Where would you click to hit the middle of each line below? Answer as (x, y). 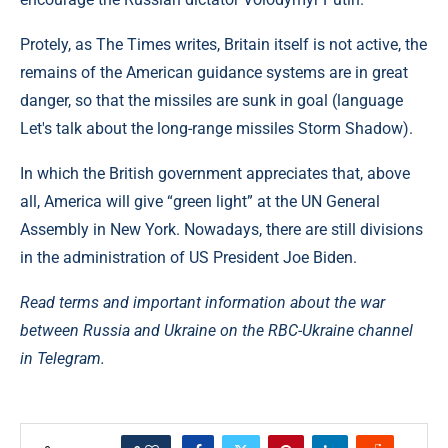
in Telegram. (62, 358)
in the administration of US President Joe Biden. (188, 257)
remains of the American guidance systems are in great (214, 72)
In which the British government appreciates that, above (215, 173)
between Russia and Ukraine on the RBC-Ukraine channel (216, 330)
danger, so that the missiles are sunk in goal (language (211, 100)
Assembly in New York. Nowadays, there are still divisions (221, 229)
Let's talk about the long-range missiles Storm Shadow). (216, 128)
